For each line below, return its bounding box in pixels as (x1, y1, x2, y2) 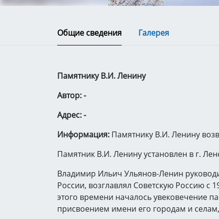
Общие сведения (57, 27, 122, 38)
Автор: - (57, 90, 86, 101)
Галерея (138, 27, 169, 38)
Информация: (57, 129, 111, 140)
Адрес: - (57, 109, 86, 120)
